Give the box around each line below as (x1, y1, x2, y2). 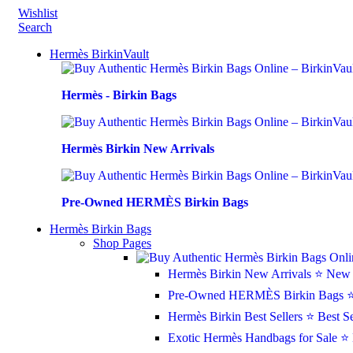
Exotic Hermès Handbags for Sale (168, 331, 340, 344)
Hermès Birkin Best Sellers (168, 310, 306, 323)
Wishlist (18, 6, 58, 20)
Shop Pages (93, 236, 151, 250)
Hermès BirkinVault (50, 47, 149, 61)
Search (18, 20, 52, 34)
